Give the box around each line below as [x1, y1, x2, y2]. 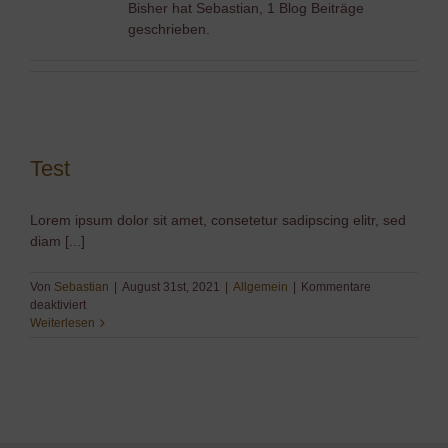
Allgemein [233, 279, 288, 294]
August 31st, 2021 [122, 279, 220, 294]
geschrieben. [127, 20, 210, 37]
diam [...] [30, 232, 85, 249]
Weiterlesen [30, 315, 95, 330]
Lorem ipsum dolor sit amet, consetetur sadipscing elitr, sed [30, 211, 406, 228]
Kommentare [301, 279, 371, 294]
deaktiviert [30, 297, 86, 312]
